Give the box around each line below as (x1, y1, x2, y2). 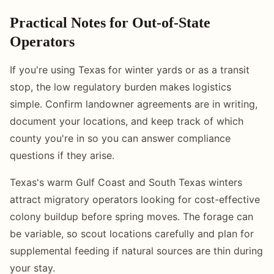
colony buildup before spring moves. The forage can (10, 210, 253, 223)
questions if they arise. (10, 149, 114, 161)
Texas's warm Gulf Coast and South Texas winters (10, 176, 242, 188)
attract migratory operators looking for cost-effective (10, 193, 260, 206)
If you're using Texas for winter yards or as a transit (10, 63, 250, 76)
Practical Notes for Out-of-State (10, 14, 210, 31)
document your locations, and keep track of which (10, 114, 243, 127)
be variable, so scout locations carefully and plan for (10, 227, 254, 240)
